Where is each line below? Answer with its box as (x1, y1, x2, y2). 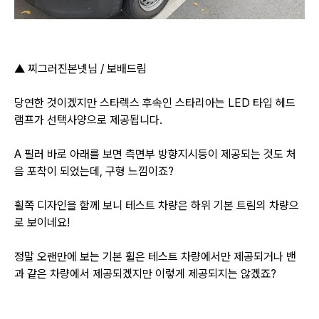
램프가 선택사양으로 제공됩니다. (14, 113, 162, 127)
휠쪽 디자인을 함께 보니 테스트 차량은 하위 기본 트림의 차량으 (14, 199, 299, 213)
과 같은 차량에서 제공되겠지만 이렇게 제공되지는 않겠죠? (14, 267, 276, 281)
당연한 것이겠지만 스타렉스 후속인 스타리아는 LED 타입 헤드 (14, 96, 296, 110)
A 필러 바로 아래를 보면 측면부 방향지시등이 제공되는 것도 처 (14, 147, 296, 162)
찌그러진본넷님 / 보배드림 (28, 62, 147, 76)
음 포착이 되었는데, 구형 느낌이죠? (14, 164, 174, 179)
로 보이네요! (14, 216, 70, 230)
